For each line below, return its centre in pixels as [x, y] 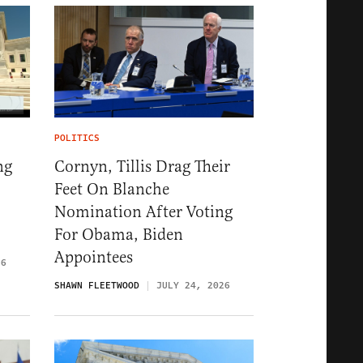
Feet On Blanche [112, 190]
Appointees [94, 258]
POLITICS [77, 139]
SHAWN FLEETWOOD [97, 286]
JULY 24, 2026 [193, 286]
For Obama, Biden [119, 235]
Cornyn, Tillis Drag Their [142, 167]
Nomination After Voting [143, 212]
